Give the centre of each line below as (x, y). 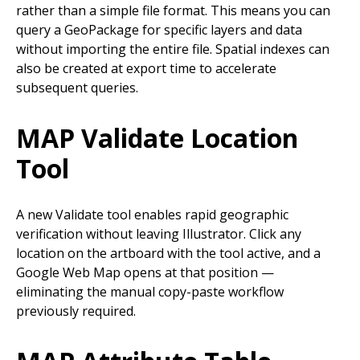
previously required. (76, 311)
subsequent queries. (77, 88)
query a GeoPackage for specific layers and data (159, 30)
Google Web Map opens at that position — (145, 272)
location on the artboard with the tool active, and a (168, 253)
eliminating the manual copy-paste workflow (150, 291)
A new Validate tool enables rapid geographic (152, 214)
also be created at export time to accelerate (146, 69)
